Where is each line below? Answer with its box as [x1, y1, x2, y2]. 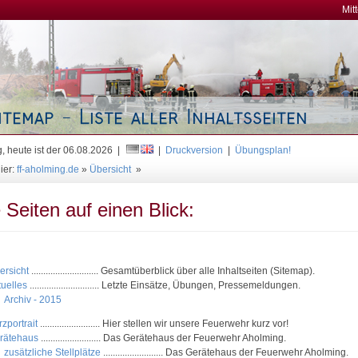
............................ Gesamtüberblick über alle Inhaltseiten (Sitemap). [28, 265, 315, 276]
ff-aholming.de [17, 164, 79, 175]
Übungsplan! [235, 145, 291, 156]
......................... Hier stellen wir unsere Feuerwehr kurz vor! [37, 318, 288, 329]
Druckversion [165, 145, 223, 156]
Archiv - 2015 [4, 294, 62, 305]
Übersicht [89, 164, 131, 175]
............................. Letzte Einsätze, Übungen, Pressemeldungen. [26, 280, 300, 291]
